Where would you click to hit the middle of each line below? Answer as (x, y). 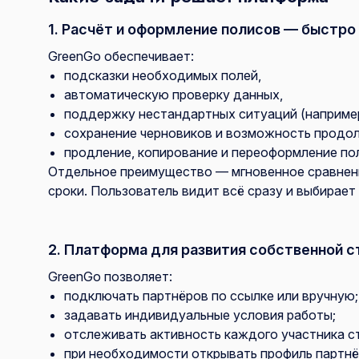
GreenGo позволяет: (110, 277)
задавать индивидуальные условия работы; (200, 315)
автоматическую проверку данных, (173, 95)
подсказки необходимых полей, (163, 76)
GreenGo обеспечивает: (121, 56)
